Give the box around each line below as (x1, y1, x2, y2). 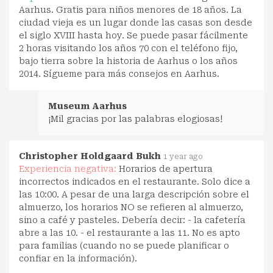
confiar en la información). (19, 253, 137, 263)
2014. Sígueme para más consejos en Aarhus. (19, 68, 219, 79)
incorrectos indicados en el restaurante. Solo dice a (19, 176, 250, 186)
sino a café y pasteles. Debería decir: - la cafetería (19, 214, 246, 225)
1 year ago (163, 152, 203, 161)
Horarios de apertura (119, 163, 213, 174)
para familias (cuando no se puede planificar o (19, 240, 229, 250)
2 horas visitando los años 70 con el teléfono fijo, (19, 43, 238, 53)
